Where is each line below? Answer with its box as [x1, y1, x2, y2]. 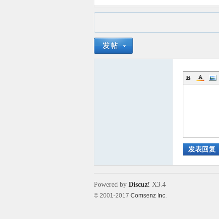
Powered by [94, 181, 129, 188]
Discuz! [129, 181, 150, 188]
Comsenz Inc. [131, 192, 167, 198]
